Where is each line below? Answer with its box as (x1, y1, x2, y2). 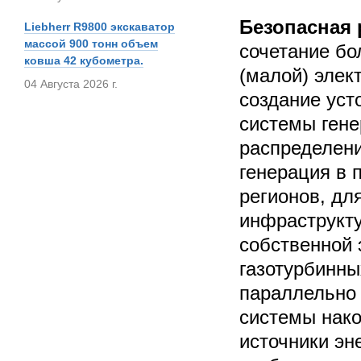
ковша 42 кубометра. (24, 54, 143, 67)
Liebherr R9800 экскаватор (24, 20, 175, 33)
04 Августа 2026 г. (24, 77, 118, 90)
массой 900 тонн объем (24, 37, 158, 50)
